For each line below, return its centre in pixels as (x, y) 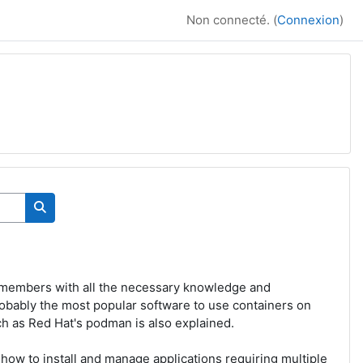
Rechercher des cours (103, 224)
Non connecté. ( (232, 20)
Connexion (308, 20)
